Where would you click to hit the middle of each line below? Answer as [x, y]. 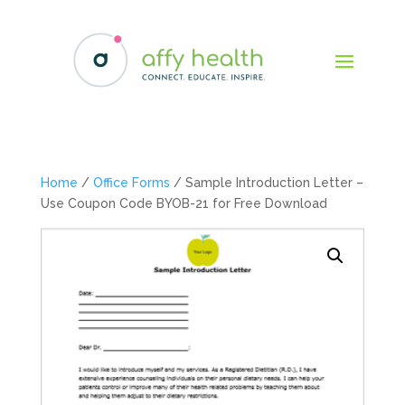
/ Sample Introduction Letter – [266, 182]
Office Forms [131, 182]
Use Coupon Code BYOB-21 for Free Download [184, 203]
